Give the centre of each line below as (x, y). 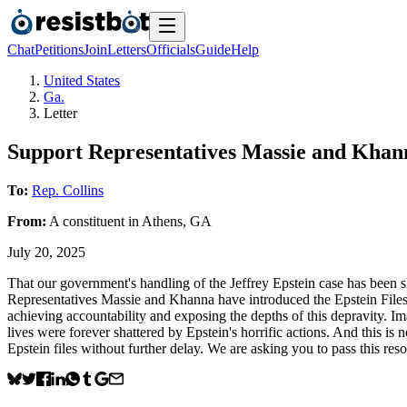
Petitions (59, 50)
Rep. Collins (68, 190)
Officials (171, 50)
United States (82, 80)
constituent (94, 221)
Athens (162, 221)
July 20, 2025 (46, 252)
